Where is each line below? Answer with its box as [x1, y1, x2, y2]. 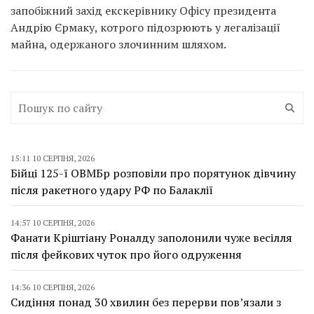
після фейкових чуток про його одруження [11, 246, 242, 262]
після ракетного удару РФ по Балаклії [11, 182, 213, 198]
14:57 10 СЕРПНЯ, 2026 [11, 217, 95, 228]
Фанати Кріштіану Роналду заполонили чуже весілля [11, 229, 292, 245]
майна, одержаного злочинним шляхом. [11, 36, 226, 52]
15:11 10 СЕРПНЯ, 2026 [11, 152, 95, 163]
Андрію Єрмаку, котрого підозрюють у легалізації [11, 19, 280, 35]
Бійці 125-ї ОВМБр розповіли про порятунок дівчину [11, 165, 296, 181]
